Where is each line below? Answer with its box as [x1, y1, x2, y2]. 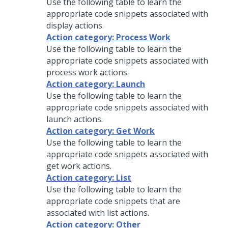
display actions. [46, 20, 104, 31]
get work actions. [46, 160, 111, 172]
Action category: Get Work [46, 125, 155, 136]
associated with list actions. [46, 207, 149, 218]
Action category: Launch [46, 78, 145, 90]
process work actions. [46, 67, 129, 78]
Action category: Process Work [46, 32, 170, 43]
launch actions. [46, 113, 103, 125]
